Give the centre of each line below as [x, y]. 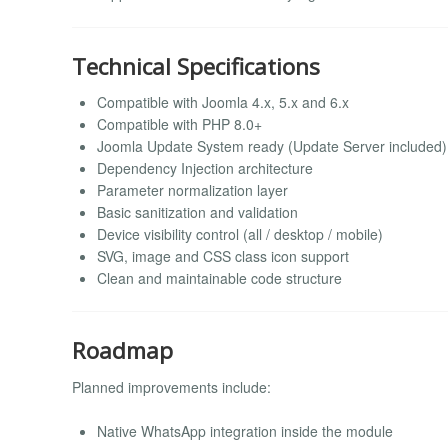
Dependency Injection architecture [205, 168]
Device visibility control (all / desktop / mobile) [240, 234]
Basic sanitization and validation [197, 212]
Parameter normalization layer [192, 190]
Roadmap [122, 351]
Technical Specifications [196, 66]
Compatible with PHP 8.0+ [179, 124]
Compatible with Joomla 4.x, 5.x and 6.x [223, 102]
